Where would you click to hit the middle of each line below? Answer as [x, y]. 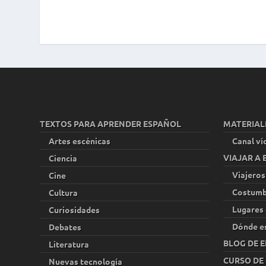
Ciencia [63, 158]
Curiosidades [75, 209]
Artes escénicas [80, 140]
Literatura [69, 244]
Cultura [64, 192]
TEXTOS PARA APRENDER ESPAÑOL [111, 123]
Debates [65, 227]
